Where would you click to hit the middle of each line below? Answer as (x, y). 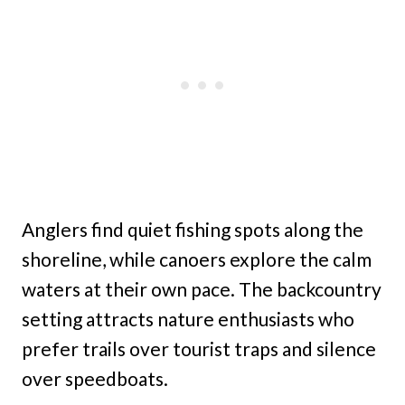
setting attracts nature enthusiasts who (188, 319)
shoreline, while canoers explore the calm (197, 259)
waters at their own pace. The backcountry (202, 289)
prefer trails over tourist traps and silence (199, 348)
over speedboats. (95, 378)
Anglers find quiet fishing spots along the (193, 229)
